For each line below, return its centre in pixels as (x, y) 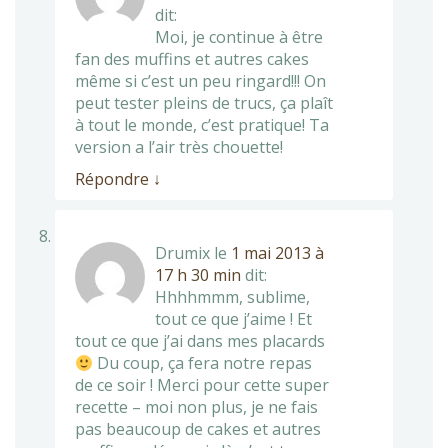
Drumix (182, 252)
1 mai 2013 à (277, 252)
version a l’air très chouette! (179, 146)
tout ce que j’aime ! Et (233, 318)
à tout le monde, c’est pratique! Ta (202, 124)
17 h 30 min (198, 274)
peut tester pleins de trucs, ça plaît (204, 102)
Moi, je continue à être (239, 36)
